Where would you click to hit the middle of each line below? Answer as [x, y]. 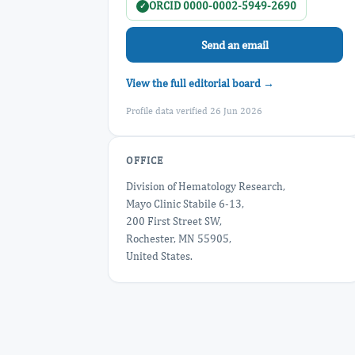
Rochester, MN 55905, [179, 239]
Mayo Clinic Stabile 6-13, [185, 204]
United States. [159, 256]
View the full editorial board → [200, 83]
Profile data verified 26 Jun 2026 [194, 111]
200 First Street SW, [174, 221]
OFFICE [145, 160]
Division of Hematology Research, [206, 186]
